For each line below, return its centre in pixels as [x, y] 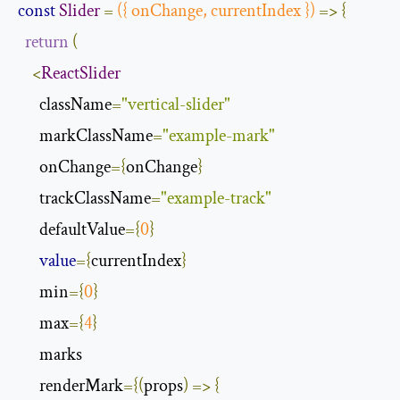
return [47, 42]
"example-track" [216, 199]
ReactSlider [81, 74]
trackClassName [84, 199]
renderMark [71, 386]
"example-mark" [219, 136]
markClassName [85, 136]
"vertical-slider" [176, 105]
